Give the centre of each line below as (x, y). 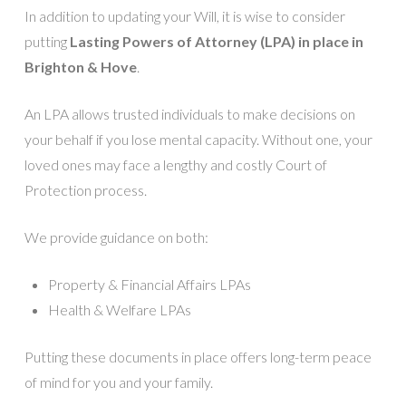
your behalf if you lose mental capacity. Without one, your (198, 140)
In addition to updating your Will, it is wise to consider (184, 16)
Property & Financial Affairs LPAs (150, 285)
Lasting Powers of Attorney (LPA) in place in (216, 42)
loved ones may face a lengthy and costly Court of (175, 165)
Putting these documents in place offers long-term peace (198, 357)
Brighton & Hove (80, 67)
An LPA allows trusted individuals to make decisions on (189, 114)
